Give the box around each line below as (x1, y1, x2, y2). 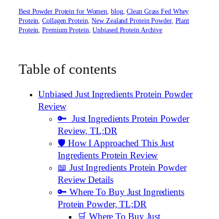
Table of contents (19, 61, 117, 77)
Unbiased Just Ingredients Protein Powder (38, 89, 193, 100)
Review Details (58, 175, 113, 185)
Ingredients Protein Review (58, 151, 158, 161)
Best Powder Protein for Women (19, 7, 108, 15)
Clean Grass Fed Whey (127, 7, 189, 15)
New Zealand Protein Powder (91, 17, 172, 24)
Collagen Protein (42, 17, 88, 24)
